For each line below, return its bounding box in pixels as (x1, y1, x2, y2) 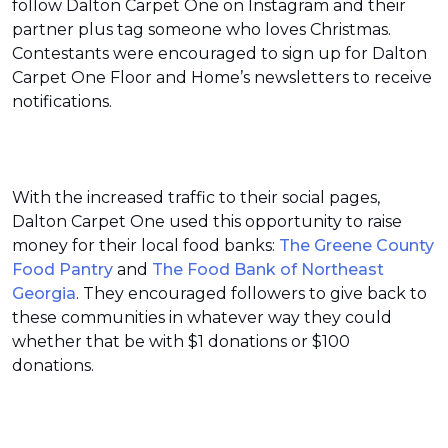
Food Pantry (12, 260, 113, 279)
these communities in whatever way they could (12, 308, 392, 327)
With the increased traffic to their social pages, (12, 188, 380, 207)
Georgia (12, 284, 76, 303)
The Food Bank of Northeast (152, 260, 384, 279)
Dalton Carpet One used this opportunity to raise (12, 212, 402, 231)
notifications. (12, 92, 120, 111)
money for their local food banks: (12, 236, 279, 255)
